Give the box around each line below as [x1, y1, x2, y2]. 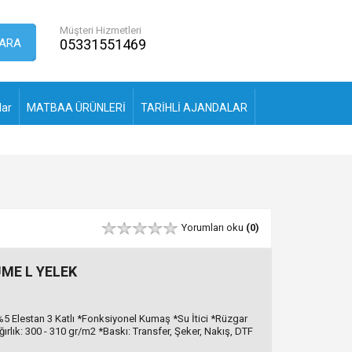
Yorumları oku [181, 221, 246, 233]
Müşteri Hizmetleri [60, 24, 141, 36]
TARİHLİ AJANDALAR [141, 101, 247, 114]
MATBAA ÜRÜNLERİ [27, 101, 126, 114]
